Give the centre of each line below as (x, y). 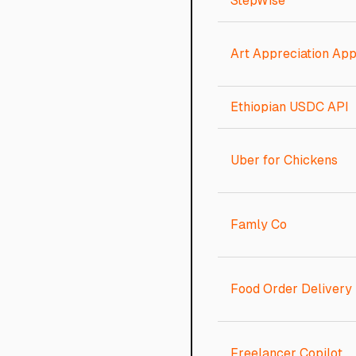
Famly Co (259, 224)
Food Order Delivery (291, 289)
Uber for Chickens (284, 160)
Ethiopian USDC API (290, 107)
